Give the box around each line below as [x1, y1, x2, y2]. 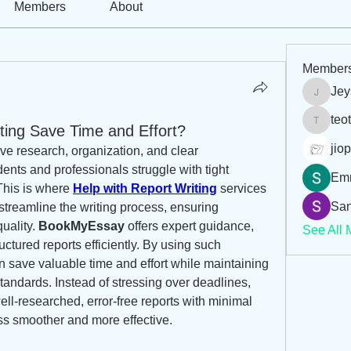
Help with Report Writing [73, 182, 217, 195]
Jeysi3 [315, 94, 343, 106]
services [217, 182, 266, 195]
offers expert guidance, [125, 219, 254, 233]
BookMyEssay [38, 219, 125, 233]
